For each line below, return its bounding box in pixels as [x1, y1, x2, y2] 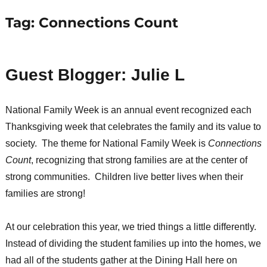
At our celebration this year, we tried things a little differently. [5, 222, 259, 232]
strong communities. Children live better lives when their [5, 172, 243, 182]
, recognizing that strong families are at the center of [30, 155, 247, 166]
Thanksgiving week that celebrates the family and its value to [5, 122, 261, 132]
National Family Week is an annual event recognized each [5, 105, 252, 116]
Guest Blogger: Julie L [5, 66, 185, 85]
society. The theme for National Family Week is [5, 138, 208, 149]
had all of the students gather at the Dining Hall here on [5, 255, 237, 266]
